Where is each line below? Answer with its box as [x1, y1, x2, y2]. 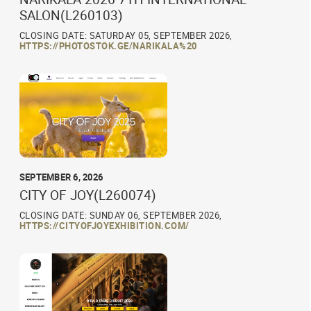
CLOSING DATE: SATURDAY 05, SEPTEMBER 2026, [19, 29, 233, 42]
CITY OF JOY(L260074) [19, 185, 156, 204]
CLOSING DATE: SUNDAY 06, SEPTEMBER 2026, [19, 208, 222, 221]
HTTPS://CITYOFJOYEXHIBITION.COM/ [19, 219, 190, 232]
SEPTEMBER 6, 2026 [19, 170, 103, 183]
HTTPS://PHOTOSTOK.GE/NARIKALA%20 [19, 40, 197, 53]
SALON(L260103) [19, 6, 123, 25]
